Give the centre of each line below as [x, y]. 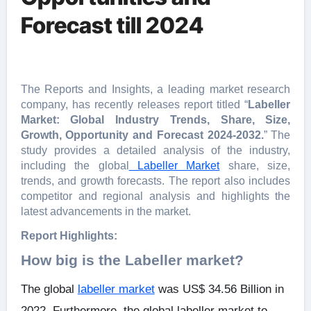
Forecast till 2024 [112, 25]
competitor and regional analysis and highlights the [155, 196]
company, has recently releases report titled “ [134, 104]
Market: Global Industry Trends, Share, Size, [155, 120]
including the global [75, 166]
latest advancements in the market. [106, 211]
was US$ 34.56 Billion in [219, 289]
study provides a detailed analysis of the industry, [155, 150]
